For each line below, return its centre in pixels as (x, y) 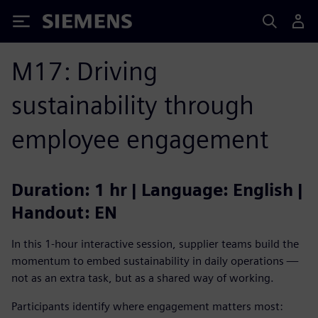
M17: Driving (84, 71)
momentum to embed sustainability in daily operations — (155, 261)
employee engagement (140, 139)
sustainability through (133, 105)
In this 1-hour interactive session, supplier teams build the (155, 244)
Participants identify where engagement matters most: (147, 306)
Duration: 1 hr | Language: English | (157, 190)
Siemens (66, 24)
